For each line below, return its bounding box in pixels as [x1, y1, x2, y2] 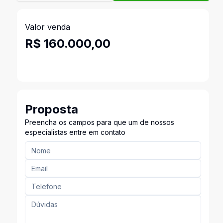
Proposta [24, 102, 78, 116]
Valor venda [24, 22, 70, 32]
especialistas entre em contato [24, 128, 125, 136]
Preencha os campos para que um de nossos [24, 118, 174, 126]
